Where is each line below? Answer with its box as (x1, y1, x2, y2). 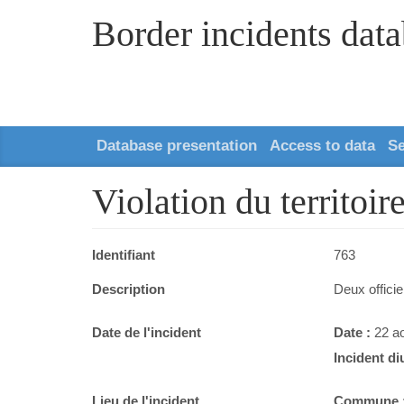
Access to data (270, 136, 375, 154)
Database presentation (96, 136, 257, 154)
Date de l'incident (92, 324, 201, 340)
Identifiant (92, 246, 155, 262)
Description (92, 280, 165, 297)
